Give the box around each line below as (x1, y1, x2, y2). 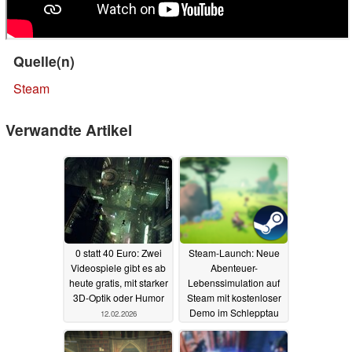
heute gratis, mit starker (68, 275, 168, 289)
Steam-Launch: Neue (188, 245, 280, 259)
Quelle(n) (13, 50, 75, 71)
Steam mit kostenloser (186, 290, 281, 304)
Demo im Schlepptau (189, 305, 279, 319)
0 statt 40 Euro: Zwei (75, 245, 162, 259)
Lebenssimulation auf (188, 275, 280, 289)
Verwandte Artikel (5, 118, 132, 141)
